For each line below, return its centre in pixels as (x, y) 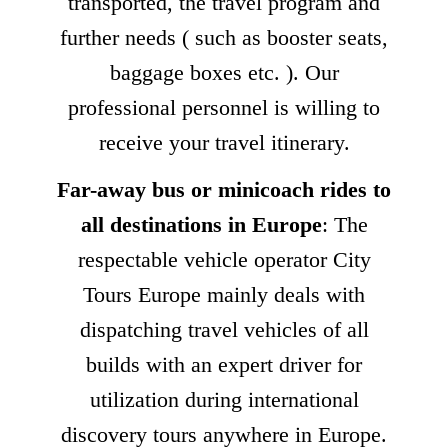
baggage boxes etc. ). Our (224, 73)
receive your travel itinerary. (224, 143)
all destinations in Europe (201, 224)
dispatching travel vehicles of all (224, 329)
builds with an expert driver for (224, 364)
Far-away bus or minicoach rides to (224, 189)
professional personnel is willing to (224, 108)
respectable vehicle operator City (224, 259)
